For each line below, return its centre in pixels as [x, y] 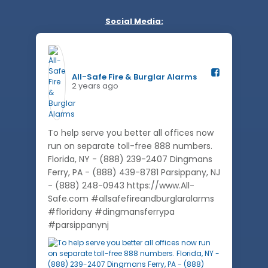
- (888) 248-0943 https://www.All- [121, 185]
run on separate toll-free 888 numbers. [130, 146]
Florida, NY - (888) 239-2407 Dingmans [130, 159]
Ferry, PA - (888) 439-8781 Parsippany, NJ [134, 172]
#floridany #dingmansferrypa [111, 212]
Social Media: [134, 21]
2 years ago [95, 86]
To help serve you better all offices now [131, 133]
